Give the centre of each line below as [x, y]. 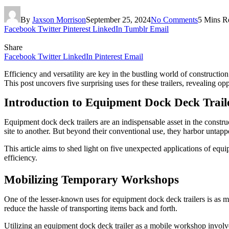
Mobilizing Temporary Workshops [91, 179]
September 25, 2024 [118, 19]
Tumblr [136, 29]
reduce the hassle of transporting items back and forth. [91, 208]
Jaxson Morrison [59, 19]
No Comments [174, 19]
